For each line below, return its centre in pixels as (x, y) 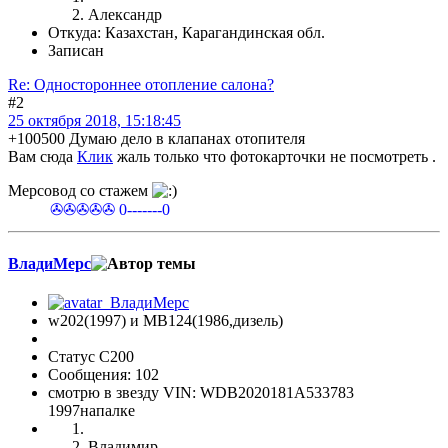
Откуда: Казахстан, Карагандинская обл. (186, 33)
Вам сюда (42, 157)
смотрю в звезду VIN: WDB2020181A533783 (201, 392)
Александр (125, 15)
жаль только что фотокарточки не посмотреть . (274, 157)
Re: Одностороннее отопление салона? (141, 85)
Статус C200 (91, 356)
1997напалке (91, 410)
